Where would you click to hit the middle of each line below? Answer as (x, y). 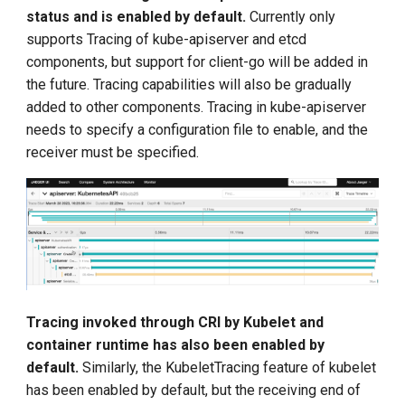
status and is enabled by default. (137, 16)
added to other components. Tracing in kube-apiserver (197, 107)
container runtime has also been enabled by (176, 345)
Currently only (291, 16)
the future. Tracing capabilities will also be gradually (189, 84)
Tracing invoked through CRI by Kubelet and (175, 323)
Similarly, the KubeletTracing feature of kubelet (228, 368)
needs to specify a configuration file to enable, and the (198, 129)
